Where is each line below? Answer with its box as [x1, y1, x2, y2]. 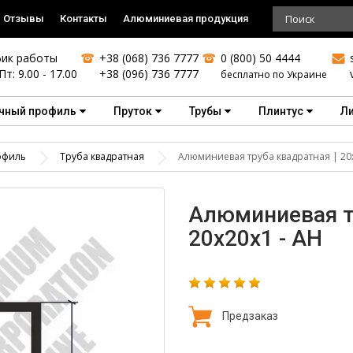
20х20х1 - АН [188, 225, 322, 251]
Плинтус [258, 105, 303, 117]
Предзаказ [222, 309, 278, 322]
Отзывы [3, 13, 44, 24]
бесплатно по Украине [221, 68, 328, 81]
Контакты [60, 13, 107, 24]
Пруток [113, 105, 152, 117]
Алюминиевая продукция [123, 13, 248, 24]
